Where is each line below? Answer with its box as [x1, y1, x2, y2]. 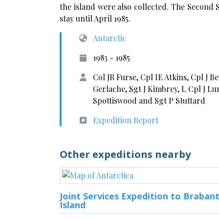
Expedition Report [93, 115, 158, 125]
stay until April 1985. [60, 13, 131, 23]
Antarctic [93, 33, 126, 43]
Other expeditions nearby [60, 148, 191, 161]
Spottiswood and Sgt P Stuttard [93, 95, 205, 106]
